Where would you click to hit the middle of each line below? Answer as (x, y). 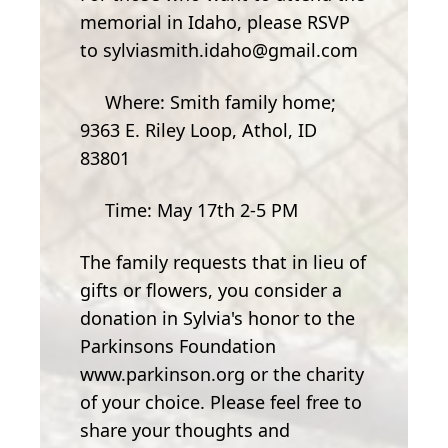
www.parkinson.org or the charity (222, 373)
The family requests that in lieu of (223, 261)
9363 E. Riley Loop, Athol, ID (198, 129)
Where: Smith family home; (208, 101)
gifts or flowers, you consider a (211, 289)
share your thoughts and (185, 429)
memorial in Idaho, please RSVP (215, 21)
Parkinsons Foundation (178, 345)
